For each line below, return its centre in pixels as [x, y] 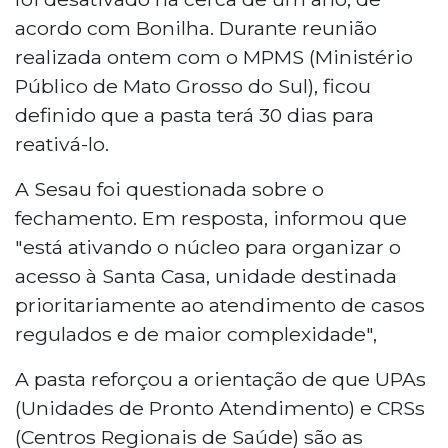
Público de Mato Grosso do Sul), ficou [193, 85]
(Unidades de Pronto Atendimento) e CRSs [220, 407]
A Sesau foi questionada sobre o [169, 188]
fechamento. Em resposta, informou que [211, 217]
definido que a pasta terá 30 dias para [194, 114]
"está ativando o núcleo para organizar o [208, 246]
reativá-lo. [62, 143]
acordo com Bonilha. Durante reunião [196, 27]
